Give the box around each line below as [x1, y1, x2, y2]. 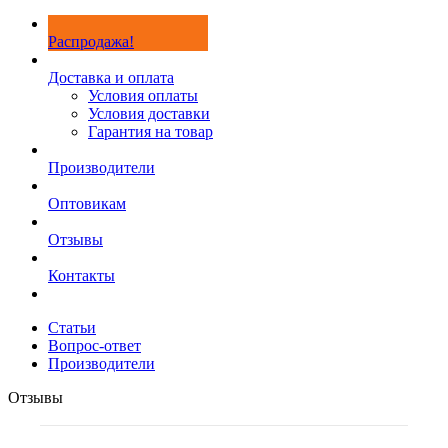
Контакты [48, 267, 115, 284]
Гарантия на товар [88, 123, 213, 140]
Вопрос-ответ [48, 337, 141, 354]
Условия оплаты [88, 87, 198, 104]
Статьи [48, 319, 96, 336]
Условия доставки [88, 105, 210, 122]
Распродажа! [48, 33, 134, 50]
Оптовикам [48, 195, 126, 212]
